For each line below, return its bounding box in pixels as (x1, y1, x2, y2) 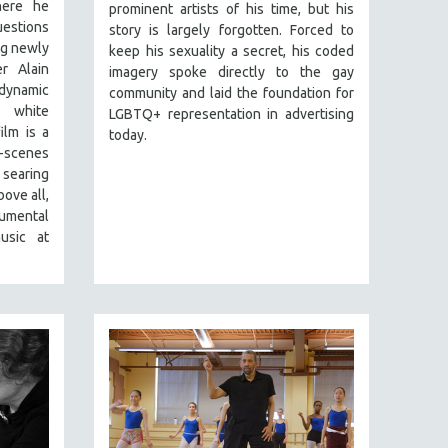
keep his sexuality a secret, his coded (109, 43, 354, 60)
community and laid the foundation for (109, 85, 354, 102)
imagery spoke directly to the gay (109, 64, 354, 81)
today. (109, 127, 147, 144)
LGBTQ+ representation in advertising (109, 106, 354, 123)
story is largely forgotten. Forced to (109, 22, 354, 39)
